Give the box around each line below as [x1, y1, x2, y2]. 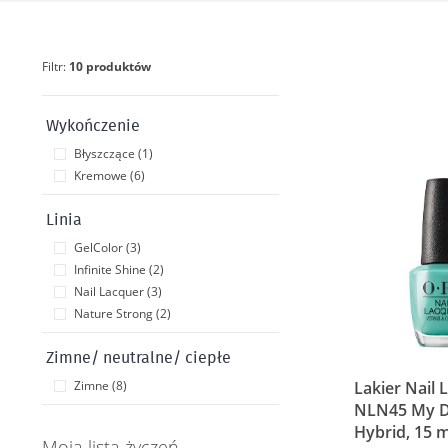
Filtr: [42, 58, 69, 75]
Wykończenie [46, 118, 140, 134]
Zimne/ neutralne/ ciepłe [46, 350, 231, 366]
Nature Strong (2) [74, 305, 171, 322]
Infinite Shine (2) [74, 261, 164, 278]
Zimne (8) [74, 377, 127, 394]
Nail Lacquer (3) [74, 283, 162, 300]
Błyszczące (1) [74, 145, 153, 162]
